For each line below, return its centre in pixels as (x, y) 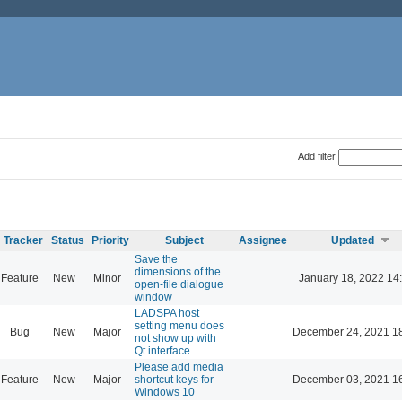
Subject (184, 240)
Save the (156, 259)
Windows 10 (165, 392)
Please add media (179, 367)
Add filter (316, 156)
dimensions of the (178, 271)
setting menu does (179, 325)
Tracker (23, 240)
